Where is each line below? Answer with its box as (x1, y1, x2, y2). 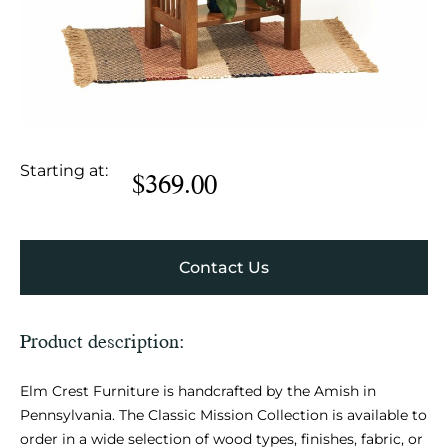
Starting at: (20, 160, 108, 180)
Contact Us (179, 257, 269, 277)
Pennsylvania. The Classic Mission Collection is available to (20, 405, 427, 424)
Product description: (20, 325, 185, 355)
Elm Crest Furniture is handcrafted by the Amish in (20, 381, 376, 400)
